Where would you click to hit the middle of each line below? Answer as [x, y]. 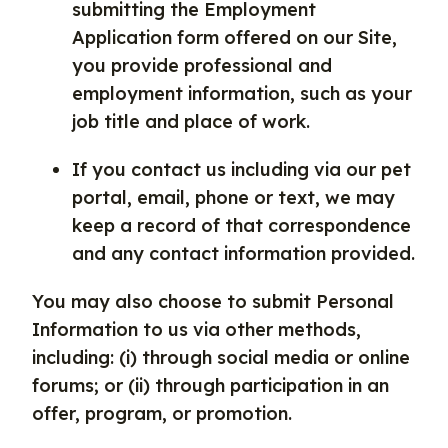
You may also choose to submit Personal [213, 301]
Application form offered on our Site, [234, 37]
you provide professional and [202, 65]
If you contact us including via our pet [241, 169]
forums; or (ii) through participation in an [210, 385]
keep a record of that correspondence [241, 225]
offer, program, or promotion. [162, 413]
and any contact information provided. [243, 253]
